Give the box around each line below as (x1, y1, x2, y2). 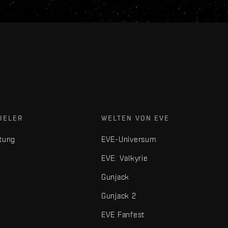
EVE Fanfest (101, 210, 145, 219)
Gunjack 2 (101, 191, 136, 200)
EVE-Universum (101, 135, 157, 144)
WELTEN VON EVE (101, 114, 170, 122)
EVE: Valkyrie (101, 154, 148, 162)
